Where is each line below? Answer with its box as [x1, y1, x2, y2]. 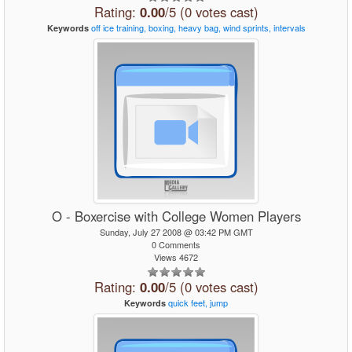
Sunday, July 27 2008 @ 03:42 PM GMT [99, 225, 253, 238]
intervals [273, 21, 306, 34]
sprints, [242, 21, 271, 34]
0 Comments [152, 238, 200, 251]
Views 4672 [154, 251, 198, 263]
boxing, [148, 21, 176, 34]
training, [115, 21, 146, 34]
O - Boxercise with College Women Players [51, 207, 301, 225]
